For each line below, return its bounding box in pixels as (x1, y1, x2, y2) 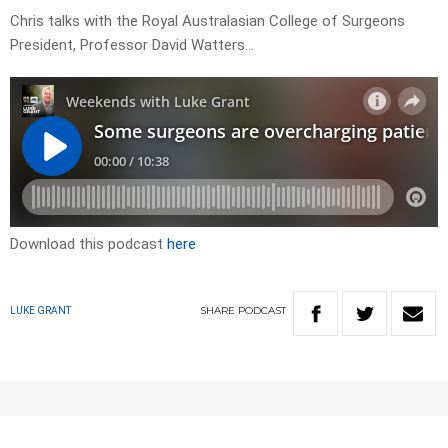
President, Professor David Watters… (10, 36, 254, 55)
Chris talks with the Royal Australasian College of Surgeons (10, 12, 405, 31)
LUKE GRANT (10, 305, 71, 317)
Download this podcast (10, 235, 167, 254)
